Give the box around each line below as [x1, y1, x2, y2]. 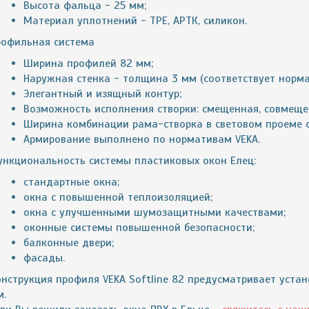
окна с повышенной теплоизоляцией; [23, 190, 212, 204]
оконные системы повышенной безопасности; [23, 221, 255, 235]
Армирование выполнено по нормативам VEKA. [23, 132, 260, 146]
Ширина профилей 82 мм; [23, 57, 153, 70]
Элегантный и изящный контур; [23, 87, 181, 101]
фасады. [23, 251, 65, 265]
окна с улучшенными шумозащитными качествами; [23, 206, 286, 219]
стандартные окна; [23, 175, 119, 189]
